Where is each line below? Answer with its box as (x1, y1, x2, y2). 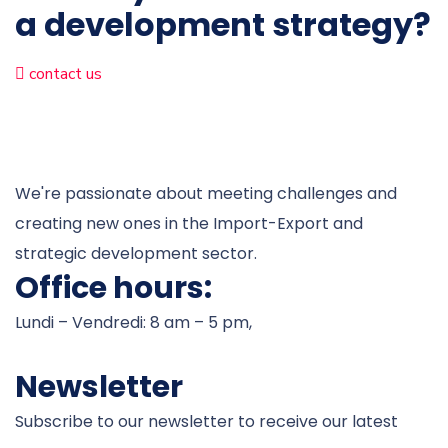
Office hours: (15, 267, 212, 310)
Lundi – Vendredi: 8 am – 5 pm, (15, 311, 252, 335)
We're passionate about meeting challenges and (15, 182, 397, 206)
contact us (29, 63, 102, 86)
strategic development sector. (15, 242, 257, 266)
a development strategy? (15, 2, 431, 48)
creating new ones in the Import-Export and (15, 212, 363, 236)
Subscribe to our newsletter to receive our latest (15, 410, 398, 434)
